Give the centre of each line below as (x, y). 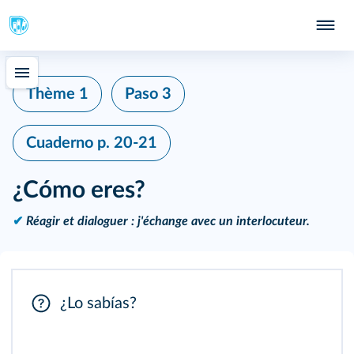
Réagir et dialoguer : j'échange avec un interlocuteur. (168, 221)
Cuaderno (62, 143)
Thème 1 (57, 94)
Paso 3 (148, 94)
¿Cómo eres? (79, 190)
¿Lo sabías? (98, 303)
